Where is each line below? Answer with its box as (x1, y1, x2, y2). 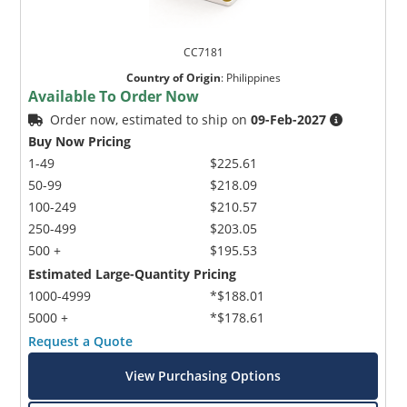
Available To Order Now (28, 85, 200, 106)
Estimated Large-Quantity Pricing (28, 264, 237, 283)
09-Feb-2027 (251, 110, 327, 128)
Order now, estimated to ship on (50, 110, 252, 128)
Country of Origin (125, 69, 221, 85)
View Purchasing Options (125, 366, 282, 384)
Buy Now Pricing (28, 132, 132, 150)
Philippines (225, 69, 281, 85)
